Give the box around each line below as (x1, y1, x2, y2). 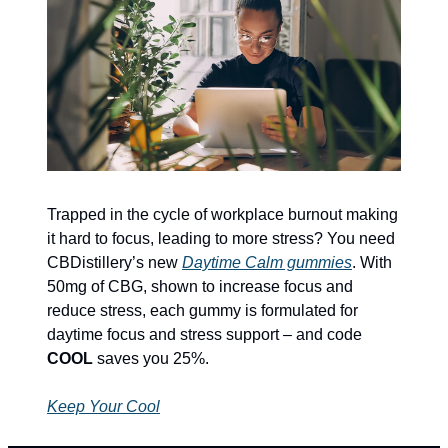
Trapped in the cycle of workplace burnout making (47, 205, 398, 223)
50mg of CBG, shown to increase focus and (47, 277, 353, 295)
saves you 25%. (93, 349, 209, 367)
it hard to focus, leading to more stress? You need (47, 229, 395, 247)
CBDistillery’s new (47, 253, 182, 271)
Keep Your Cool (47, 397, 160, 415)
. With (352, 253, 392, 271)
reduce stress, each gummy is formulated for (47, 301, 358, 319)
